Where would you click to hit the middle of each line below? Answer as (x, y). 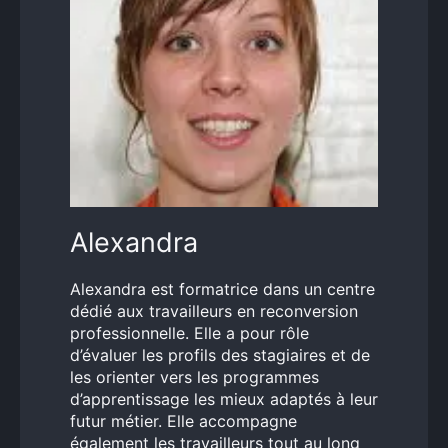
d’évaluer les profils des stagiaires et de (220, 355)
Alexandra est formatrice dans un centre (222, 289)
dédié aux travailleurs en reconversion (214, 311)
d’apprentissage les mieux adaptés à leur (224, 399)
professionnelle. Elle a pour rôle (189, 333)
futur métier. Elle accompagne (183, 421)
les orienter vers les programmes (194, 377)
